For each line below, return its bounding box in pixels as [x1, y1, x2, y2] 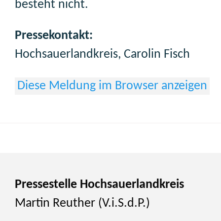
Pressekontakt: [15, 30, 93, 42]
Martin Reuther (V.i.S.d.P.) [15, 197, 150, 210]
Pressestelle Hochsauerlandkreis [15, 178, 184, 191]
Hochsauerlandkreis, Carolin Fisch [15, 48, 190, 61]
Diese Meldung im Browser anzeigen [17, 79, 207, 92]
